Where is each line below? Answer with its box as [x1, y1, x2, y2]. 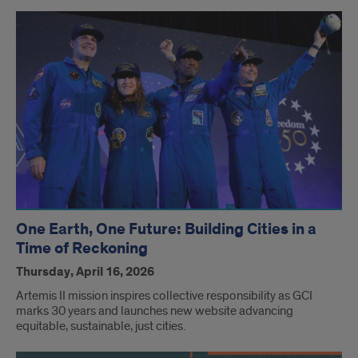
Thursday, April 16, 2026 [16, 263, 154, 280]
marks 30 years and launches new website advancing [16, 302, 293, 319]
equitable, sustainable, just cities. [16, 317, 185, 334]
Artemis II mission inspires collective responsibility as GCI [16, 287, 312, 304]
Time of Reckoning [16, 237, 148, 259]
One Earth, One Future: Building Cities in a [16, 218, 316, 240]
